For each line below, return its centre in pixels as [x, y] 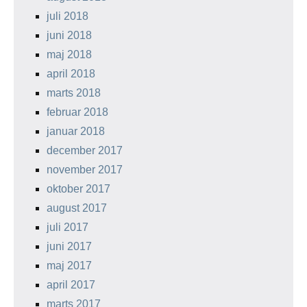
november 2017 [85, 170]
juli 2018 [67, 16]
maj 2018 [69, 54]
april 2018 [71, 74]
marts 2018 [74, 93]
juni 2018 [69, 35]
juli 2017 [67, 227]
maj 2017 [69, 266]
